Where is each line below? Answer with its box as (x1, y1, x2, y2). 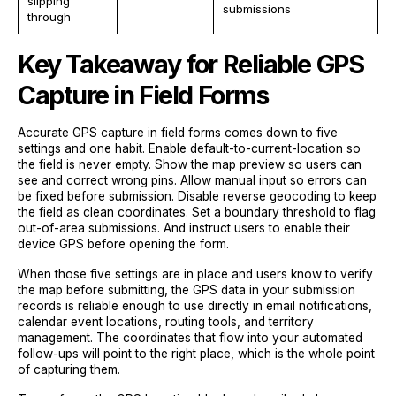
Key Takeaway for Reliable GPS (18, 48, 364, 80)
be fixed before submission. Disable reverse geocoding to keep (18, 188, 377, 203)
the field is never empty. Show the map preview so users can (18, 156, 362, 171)
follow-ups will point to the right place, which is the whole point (18, 346, 375, 361)
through (27, 9, 71, 24)
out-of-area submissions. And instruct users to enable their (18, 220, 350, 235)
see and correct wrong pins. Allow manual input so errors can (18, 172, 367, 187)
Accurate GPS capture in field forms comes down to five (18, 125, 338, 140)
